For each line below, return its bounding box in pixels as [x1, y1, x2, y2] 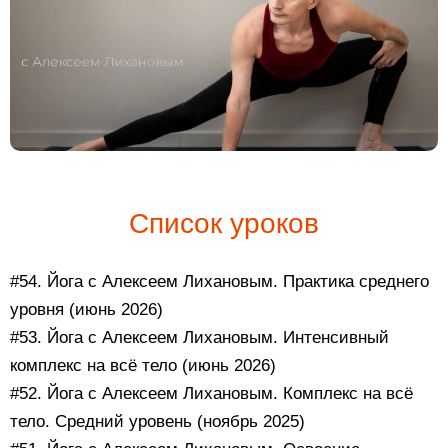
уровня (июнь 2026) [10, 300, 163, 320]
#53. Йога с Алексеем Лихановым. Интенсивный [10, 328, 389, 348]
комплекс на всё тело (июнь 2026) [10, 356, 276, 376]
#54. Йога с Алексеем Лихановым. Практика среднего [10, 272, 429, 292]
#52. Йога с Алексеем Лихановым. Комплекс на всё [10, 384, 413, 404]
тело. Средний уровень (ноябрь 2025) [10, 412, 305, 432]
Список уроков [129, 208, 319, 240]
